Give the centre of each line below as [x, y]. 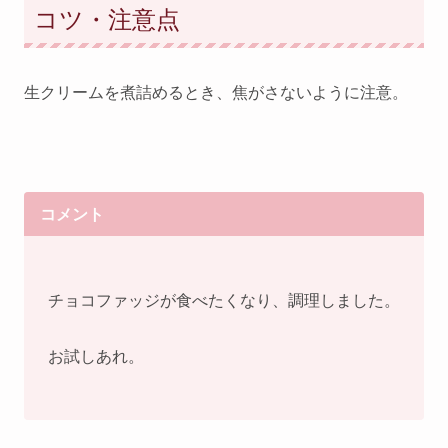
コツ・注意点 [107, 19]
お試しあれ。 [96, 355]
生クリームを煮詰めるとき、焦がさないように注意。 [216, 91]
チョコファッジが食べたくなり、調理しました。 [224, 299]
